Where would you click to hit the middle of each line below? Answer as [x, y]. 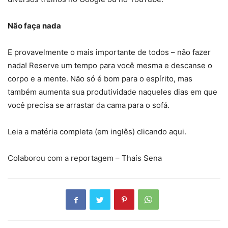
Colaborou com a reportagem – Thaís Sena [85, 158]
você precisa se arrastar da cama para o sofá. [89, 105]
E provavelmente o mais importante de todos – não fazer [109, 52]
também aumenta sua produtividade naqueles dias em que [112, 92]
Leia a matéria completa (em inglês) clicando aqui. [97, 132]
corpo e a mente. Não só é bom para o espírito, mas [100, 79]
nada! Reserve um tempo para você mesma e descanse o [110, 66]
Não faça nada [34, 26]
